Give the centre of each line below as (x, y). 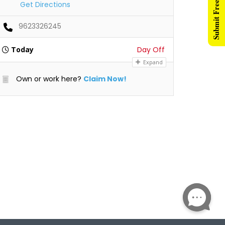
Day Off (151, 50)
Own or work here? (48, 79)
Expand (152, 62)
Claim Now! (105, 79)
